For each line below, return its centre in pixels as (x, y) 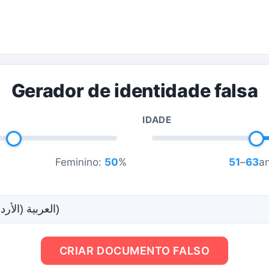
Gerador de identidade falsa (134, 90)
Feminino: (80, 162)
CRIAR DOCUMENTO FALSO (134, 251)
